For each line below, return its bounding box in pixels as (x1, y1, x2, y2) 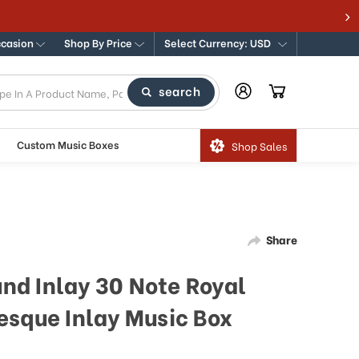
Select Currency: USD (163, 34, 273, 50)
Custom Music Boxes (17, 136, 119, 152)
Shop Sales (232, 138, 287, 153)
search (159, 81, 200, 99)
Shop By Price (64, 34, 135, 50)
